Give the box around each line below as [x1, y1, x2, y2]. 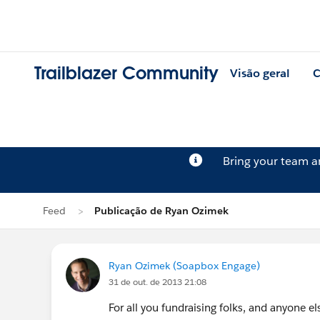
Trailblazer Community [34, 62, 219, 85]
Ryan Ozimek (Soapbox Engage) [109, 259, 260, 272]
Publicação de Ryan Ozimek [94, 204, 229, 217]
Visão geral [230, 66, 290, 81]
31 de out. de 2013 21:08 [109, 276, 206, 288]
